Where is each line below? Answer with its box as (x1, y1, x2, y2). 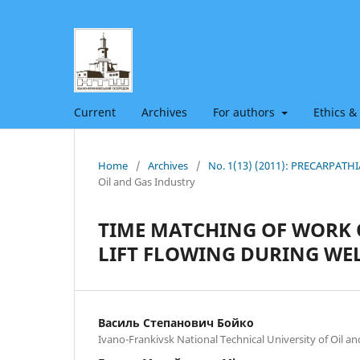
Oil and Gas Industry (98, 174, 195, 189)
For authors (213, 104, 278, 120)
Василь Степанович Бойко (98, 314, 254, 330)
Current (74, 104, 116, 120)
